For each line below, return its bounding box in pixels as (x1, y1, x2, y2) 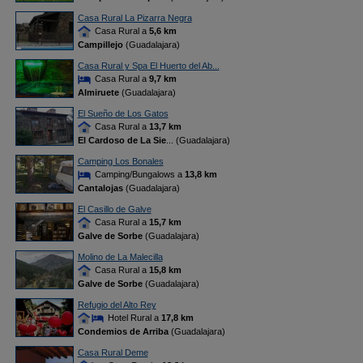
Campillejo (77, 40, 123, 50)
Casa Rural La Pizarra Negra (77, 13, 192, 23)
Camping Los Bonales (77, 156, 164, 166)
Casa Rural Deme (77, 348, 148, 357)
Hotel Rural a (105, 313, 161, 322)
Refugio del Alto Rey (77, 300, 156, 310)
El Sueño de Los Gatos (77, 109, 169, 118)
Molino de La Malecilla (77, 252, 163, 262)
